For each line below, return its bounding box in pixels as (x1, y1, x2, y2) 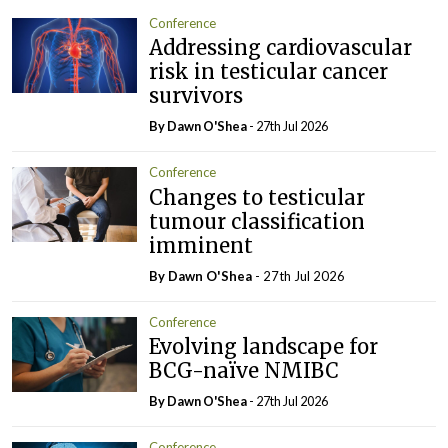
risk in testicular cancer (149, 59, 389, 85)
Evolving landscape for (149, 334, 379, 360)
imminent (149, 232, 254, 258)
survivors (149, 83, 244, 109)
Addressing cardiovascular (149, 35, 413, 61)
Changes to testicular (149, 184, 366, 210)
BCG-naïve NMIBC (149, 358, 340, 384)
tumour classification (149, 208, 366, 234)
